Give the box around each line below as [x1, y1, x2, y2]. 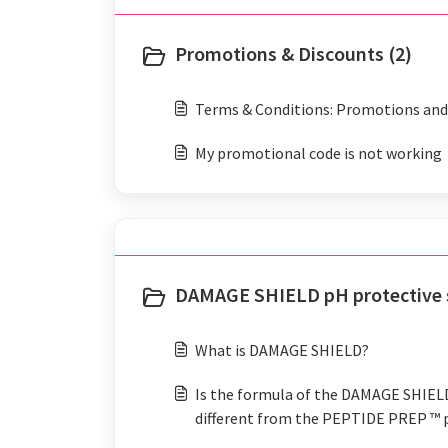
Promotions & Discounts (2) [175, 41, 412, 66]
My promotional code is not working [195, 143, 442, 163]
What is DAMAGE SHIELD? [195, 340, 369, 360]
